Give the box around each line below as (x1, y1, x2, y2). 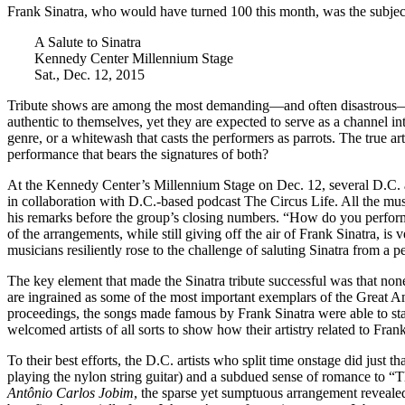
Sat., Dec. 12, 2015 (34, 66, 145, 82)
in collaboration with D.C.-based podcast (7, 193, 244, 209)
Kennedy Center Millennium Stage (34, 50, 233, 66)
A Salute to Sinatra (34, 33, 141, 50)
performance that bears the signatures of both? (7, 146, 268, 162)
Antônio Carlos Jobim (7, 384, 134, 400)
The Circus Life (244, 193, 334, 209)
